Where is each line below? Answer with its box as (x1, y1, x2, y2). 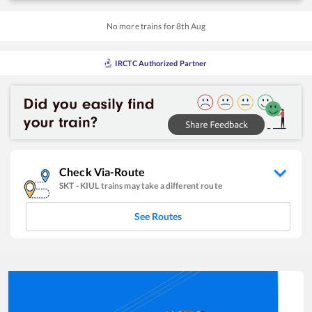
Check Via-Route (59, 164, 145, 178)
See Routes (134, 210, 182, 222)
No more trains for (106, 20, 177, 31)
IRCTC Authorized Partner (115, 58, 208, 68)
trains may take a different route (100, 180, 222, 191)
